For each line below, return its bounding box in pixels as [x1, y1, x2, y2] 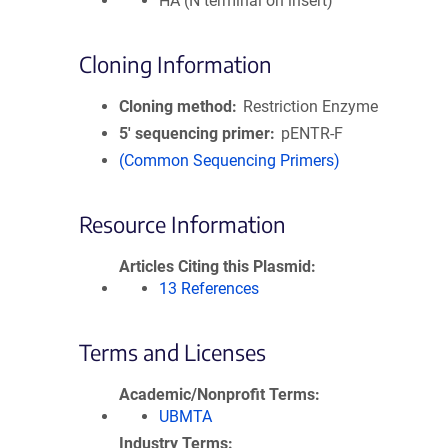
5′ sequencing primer [119, 124, 270, 143]
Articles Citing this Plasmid [119, 257, 311, 276]
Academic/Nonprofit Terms [119, 385, 315, 404]
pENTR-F [281, 124, 344, 143]
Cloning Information [79, 50, 272, 78]
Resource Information [79, 210, 286, 238]
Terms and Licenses [79, 338, 266, 366]
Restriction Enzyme [243, 97, 379, 116]
